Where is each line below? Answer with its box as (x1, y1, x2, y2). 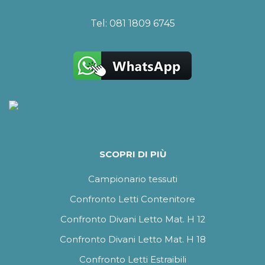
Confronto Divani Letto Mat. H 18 (59, 234, 206, 245)
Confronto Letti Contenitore (70, 193, 195, 205)
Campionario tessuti (88, 173, 177, 185)
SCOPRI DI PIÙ (99, 149, 166, 160)
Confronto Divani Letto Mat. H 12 (60, 214, 205, 225)
